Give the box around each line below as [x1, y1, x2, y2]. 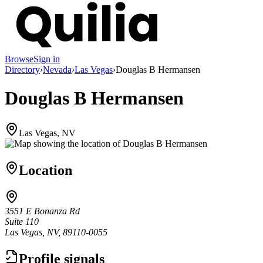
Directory [5, 64, 40, 75]
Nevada [43, 64, 72, 75]
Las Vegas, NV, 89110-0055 [5, 227, 107, 238]
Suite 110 [5, 217, 39, 227]
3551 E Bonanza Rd [5, 206, 80, 217]
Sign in [33, 53, 60, 64]
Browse [5, 53, 33, 64]
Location [19, 162, 72, 178]
